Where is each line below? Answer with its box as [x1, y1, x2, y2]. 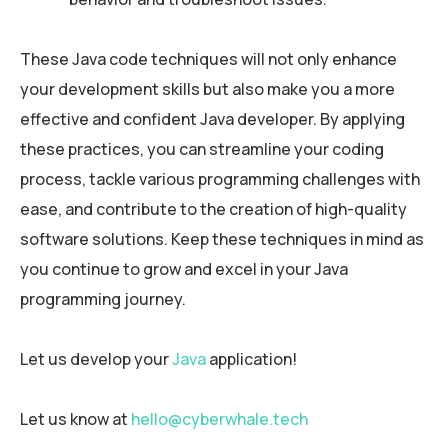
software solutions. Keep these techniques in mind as [20, 228, 424, 251]
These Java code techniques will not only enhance [20, 48, 397, 71]
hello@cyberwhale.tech [131, 408, 308, 431]
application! [206, 348, 297, 371]
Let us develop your [20, 348, 172, 371]
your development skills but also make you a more [20, 78, 395, 101]
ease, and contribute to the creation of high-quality [20, 198, 407, 221]
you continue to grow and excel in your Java [20, 258, 348, 281]
